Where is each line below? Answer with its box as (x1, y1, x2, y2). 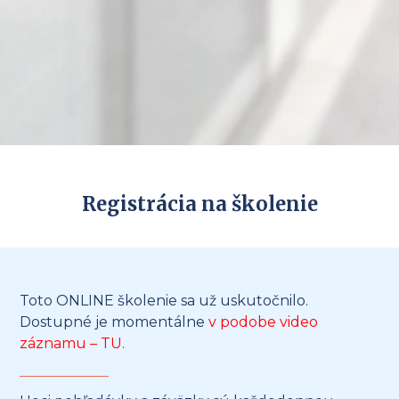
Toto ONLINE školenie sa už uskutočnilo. (20, 292, 309, 310)
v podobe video (208, 313, 319, 331)
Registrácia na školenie (81, 191, 318, 217)
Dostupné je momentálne (20, 313, 209, 331)
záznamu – (20, 335, 102, 353)
